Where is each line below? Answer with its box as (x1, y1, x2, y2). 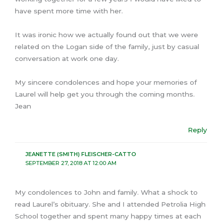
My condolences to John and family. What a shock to (15, 188, 198, 197)
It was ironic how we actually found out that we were (15, 30, 198, 39)
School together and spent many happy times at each (15, 212, 201, 221)
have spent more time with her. (15, 6, 123, 15)
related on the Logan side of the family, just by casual (15, 42, 199, 51)
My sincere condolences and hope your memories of (15, 78, 197, 86)
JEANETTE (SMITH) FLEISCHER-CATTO (25, 150, 136, 158)
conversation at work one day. (15, 54, 119, 62)
